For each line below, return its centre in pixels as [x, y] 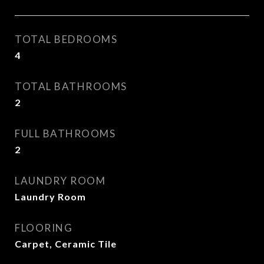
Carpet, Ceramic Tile [66, 244]
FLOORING [44, 228]
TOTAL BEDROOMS [66, 39]
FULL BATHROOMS [65, 133]
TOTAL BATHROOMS [71, 86]
